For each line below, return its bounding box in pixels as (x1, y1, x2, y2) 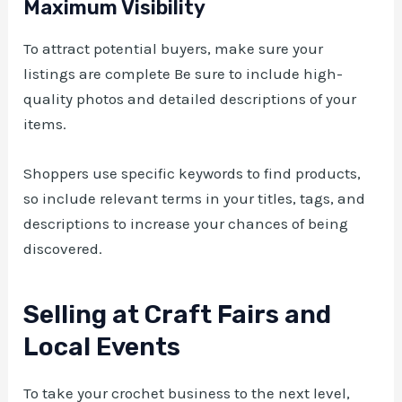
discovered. (23, 240, 103, 258)
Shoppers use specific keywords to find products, (23, 164, 362, 183)
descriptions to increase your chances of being (23, 214, 349, 233)
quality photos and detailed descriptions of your (23, 90, 357, 109)
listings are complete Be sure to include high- (23, 65, 344, 83)
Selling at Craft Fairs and (23, 300, 332, 330)
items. (23, 115, 67, 134)
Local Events (23, 332, 181, 363)
